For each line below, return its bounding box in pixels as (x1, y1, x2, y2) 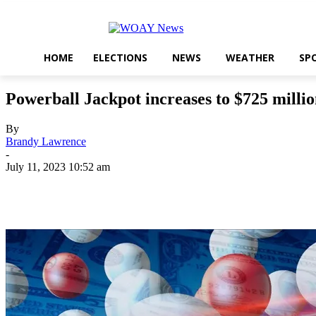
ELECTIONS (93, 51, 147, 64)
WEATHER (226, 51, 274, 64)
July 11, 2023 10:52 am (6, 161, 110, 174)
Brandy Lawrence (6, 135, 86, 148)
